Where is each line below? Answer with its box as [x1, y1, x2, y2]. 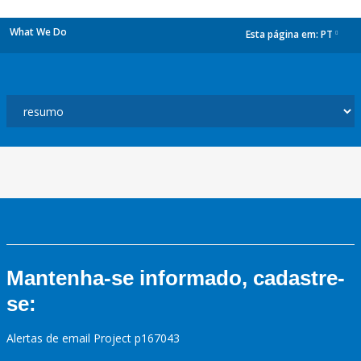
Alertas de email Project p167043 [6, 330, 180, 346]
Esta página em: [246, 27, 321, 42]
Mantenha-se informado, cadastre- [6, 266, 345, 290]
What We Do [10, 25, 67, 39]
